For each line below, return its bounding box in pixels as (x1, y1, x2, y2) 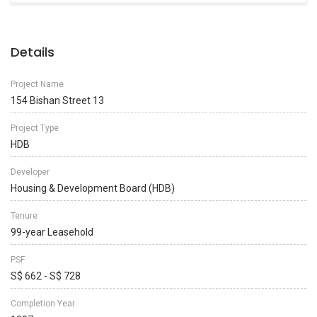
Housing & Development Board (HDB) (11, 183, 175, 194)
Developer (11, 167, 50, 177)
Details (11, 43, 54, 61)
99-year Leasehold (11, 226, 93, 238)
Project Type (11, 123, 59, 133)
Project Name (11, 79, 64, 89)
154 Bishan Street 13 (11, 95, 104, 106)
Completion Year (11, 299, 75, 309)
